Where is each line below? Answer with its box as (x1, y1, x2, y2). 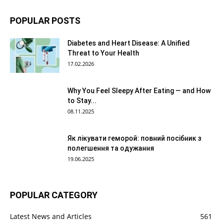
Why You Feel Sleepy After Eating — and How (67, 87, 211, 95)
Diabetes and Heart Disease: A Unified (67, 39, 190, 48)
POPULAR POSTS (10, 15, 80, 26)
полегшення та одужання (67, 144, 154, 153)
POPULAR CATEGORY (10, 190, 98, 201)
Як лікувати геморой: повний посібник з (67, 134, 201, 143)
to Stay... (67, 97, 97, 105)
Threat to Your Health (67, 49, 139, 57)
